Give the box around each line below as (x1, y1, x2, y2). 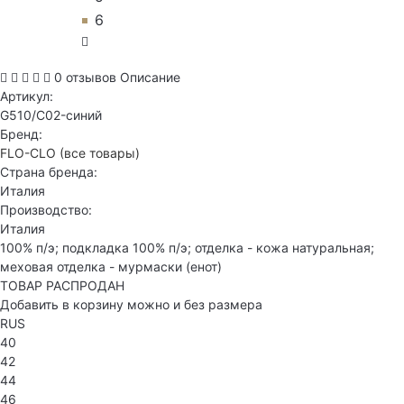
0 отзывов (54, 69, 116, 86)
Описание (120, 69, 180, 86)
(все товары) (60, 145, 140, 161)
